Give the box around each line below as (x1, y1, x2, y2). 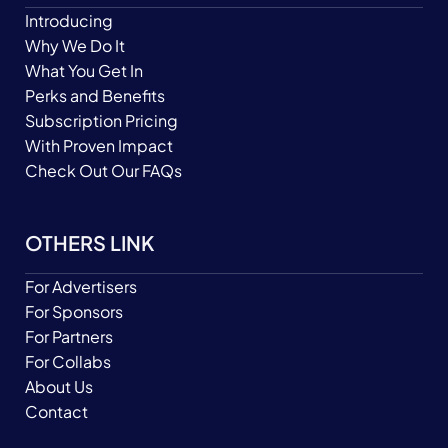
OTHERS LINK (25, 230, 154, 255)
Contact (25, 401, 88, 422)
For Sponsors (25, 301, 123, 322)
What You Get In (25, 60, 143, 81)
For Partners (25, 326, 113, 347)
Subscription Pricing (25, 110, 178, 131)
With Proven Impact (25, 135, 173, 156)
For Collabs (25, 351, 111, 372)
